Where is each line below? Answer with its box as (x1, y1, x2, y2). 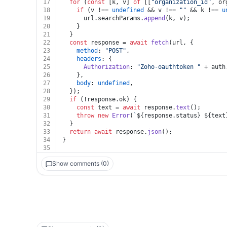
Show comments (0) (52, 160, 109, 167)
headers (77, 55, 101, 62)
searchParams (98, 15, 140, 22)
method (77, 47, 98, 54)
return (69, 128, 91, 135)
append (144, 15, 165, 22)
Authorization (84, 63, 130, 70)
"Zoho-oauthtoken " (137, 63, 201, 70)
